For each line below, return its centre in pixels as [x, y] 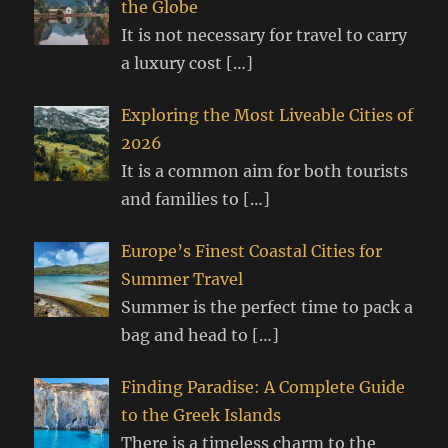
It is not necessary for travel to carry [264, 35]
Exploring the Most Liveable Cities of [267, 115]
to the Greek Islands [201, 415]
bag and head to [187, 335]
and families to [182, 199]
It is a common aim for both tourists [265, 171]
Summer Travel [182, 279]
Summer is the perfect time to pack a [267, 307]
